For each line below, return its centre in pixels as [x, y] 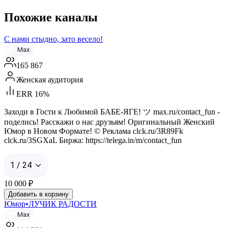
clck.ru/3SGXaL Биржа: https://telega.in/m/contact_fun [93, 140]
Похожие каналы [51, 17]
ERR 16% [33, 94]
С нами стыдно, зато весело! [53, 39]
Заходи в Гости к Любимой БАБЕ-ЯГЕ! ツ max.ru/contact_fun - [112, 111]
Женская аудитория [50, 79]
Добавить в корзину [38, 194]
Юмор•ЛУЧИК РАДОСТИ [50, 204]
